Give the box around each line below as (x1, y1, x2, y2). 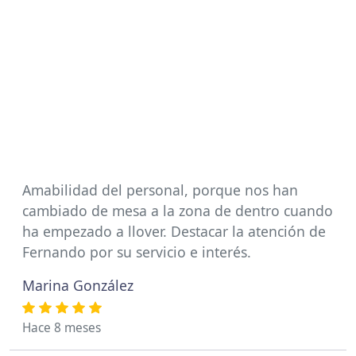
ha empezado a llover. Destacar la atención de (22, 222, 326, 241)
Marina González (22, 276, 133, 295)
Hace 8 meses (22, 319, 101, 336)
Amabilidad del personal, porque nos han (22, 180, 298, 199)
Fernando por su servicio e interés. (22, 242, 251, 261)
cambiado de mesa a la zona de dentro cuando (22, 201, 333, 220)
